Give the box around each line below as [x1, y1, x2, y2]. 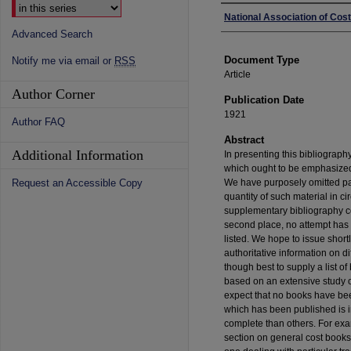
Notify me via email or [12, 55, 114, 67]
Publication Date [224, 94, 304, 106]
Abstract [224, 134, 264, 146]
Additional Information [12, 147, 143, 163]
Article [224, 69, 251, 80]
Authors [221, 9, 272, 26]
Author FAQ [12, 116, 65, 128]
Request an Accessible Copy [12, 177, 143, 189]
